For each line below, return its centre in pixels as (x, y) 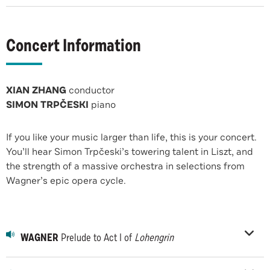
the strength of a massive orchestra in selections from (125, 166)
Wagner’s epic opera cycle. (66, 181)
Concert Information (74, 45)
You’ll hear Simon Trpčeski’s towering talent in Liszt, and (130, 152)
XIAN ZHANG (36, 90)
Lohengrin (154, 237)
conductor (90, 90)
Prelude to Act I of (96, 237)
